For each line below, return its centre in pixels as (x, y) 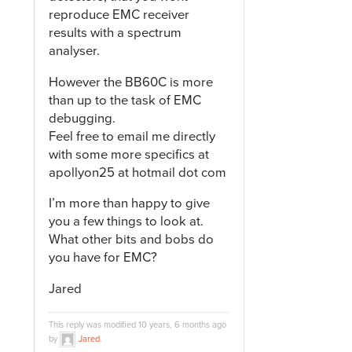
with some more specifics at (129, 154)
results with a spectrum (115, 33)
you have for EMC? (103, 258)
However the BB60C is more (131, 82)
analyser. (75, 51)
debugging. (82, 118)
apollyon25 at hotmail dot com (138, 172)
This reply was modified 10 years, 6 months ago (138, 325)
